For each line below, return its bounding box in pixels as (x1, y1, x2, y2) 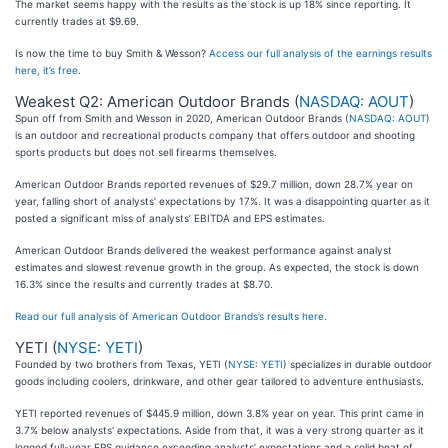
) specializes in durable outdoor (283, 358, 432, 371)
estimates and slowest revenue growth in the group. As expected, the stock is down (15, 261, 419, 274)
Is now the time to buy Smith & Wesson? (15, 47, 209, 60)
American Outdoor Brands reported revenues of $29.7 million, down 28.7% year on (15, 178, 413, 191)
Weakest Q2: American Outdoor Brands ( (15, 92, 299, 112)
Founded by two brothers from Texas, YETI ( (15, 358, 228, 371)
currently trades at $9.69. (15, 15, 139, 28)
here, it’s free (15, 64, 78, 77)
